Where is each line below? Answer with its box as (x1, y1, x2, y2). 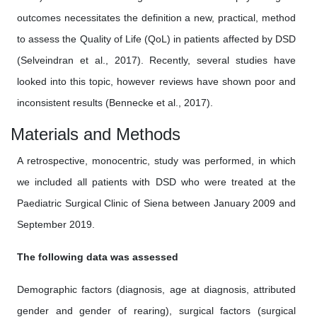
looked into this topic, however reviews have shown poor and (17, 76, 296, 87)
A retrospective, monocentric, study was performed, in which (17, 155, 296, 166)
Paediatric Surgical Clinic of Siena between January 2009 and (17, 197, 296, 209)
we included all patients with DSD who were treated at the (17, 176, 296, 188)
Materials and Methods (11, 125, 180, 144)
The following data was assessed (17, 251, 178, 263)
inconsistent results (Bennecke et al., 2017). (17, 97, 213, 108)
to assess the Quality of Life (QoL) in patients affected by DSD (17, 33, 296, 45)
